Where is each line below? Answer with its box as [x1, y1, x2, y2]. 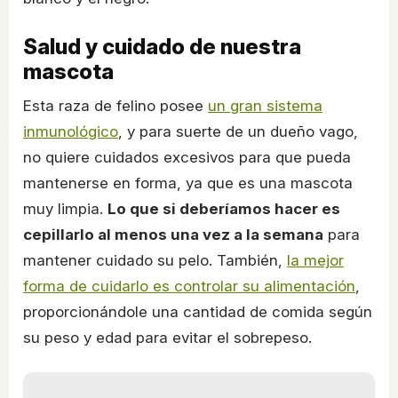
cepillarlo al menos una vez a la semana [23, 225, 323, 243]
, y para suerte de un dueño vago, [118, 122, 358, 140]
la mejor [287, 251, 344, 269]
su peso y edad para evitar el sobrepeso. [23, 328, 316, 346]
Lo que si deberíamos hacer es [107, 199, 340, 218]
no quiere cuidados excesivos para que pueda [23, 147, 351, 166]
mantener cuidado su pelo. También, [23, 251, 287, 269]
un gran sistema [208, 96, 322, 115]
